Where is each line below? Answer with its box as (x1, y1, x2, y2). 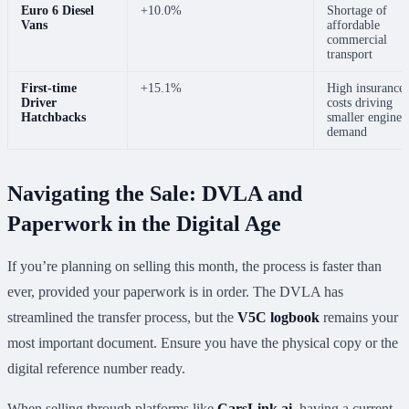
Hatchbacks (21, 110, 86, 125)
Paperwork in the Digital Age (7, 212, 281, 236)
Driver (21, 96, 57, 110)
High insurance (327, 81, 404, 96)
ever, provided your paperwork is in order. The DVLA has (7, 284, 343, 300)
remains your (320, 309, 398, 326)
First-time (21, 81, 77, 96)
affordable (327, 18, 380, 33)
